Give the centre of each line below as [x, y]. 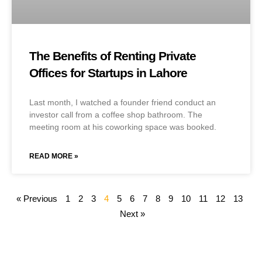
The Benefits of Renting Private [113, 56]
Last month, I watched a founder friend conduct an [123, 102]
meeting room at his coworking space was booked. [123, 127]
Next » [132, 213]
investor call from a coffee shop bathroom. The [116, 114]
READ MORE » [54, 156]
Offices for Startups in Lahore [108, 73]
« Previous [37, 198]
